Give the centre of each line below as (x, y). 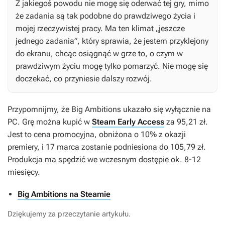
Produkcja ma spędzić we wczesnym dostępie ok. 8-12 (104, 160)
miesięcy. (24, 172)
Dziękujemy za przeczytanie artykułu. (69, 214)
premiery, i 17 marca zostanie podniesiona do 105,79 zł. (107, 147)
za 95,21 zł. (186, 122)
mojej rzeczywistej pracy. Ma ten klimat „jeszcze (100, 29)
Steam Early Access (128, 122)
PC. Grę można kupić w (50, 122)
